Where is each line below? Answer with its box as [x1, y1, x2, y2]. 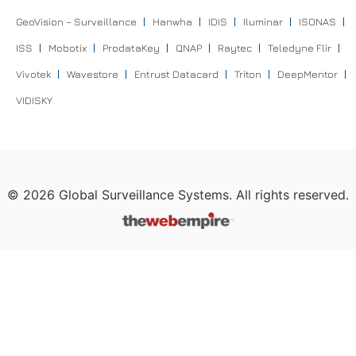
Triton [234, 67, 261, 80]
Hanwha [152, 14, 192, 28]
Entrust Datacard [133, 67, 219, 80]
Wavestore [66, 67, 118, 80]
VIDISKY [15, 93, 52, 106]
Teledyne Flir [267, 41, 331, 54]
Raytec [217, 41, 252, 54]
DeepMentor [277, 67, 338, 80]
